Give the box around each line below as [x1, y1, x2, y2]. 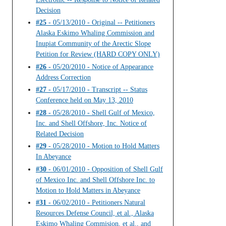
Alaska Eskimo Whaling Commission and [36, 29, 154, 37]
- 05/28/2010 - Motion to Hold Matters [46, 142, 159, 150]
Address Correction [36, 73, 91, 81]
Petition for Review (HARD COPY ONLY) [36, 50, 160, 59]
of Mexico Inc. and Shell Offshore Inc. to [36, 176, 155, 184]
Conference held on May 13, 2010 [36, 96, 133, 104]
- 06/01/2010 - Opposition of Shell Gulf [46, 165, 163, 173]
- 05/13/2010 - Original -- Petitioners [46, 19, 155, 27]
